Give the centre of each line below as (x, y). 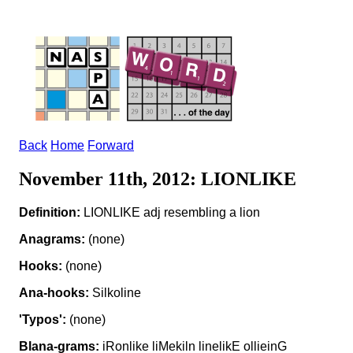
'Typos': (43, 319)
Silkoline (115, 292)
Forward (111, 145)
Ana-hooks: (54, 292)
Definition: (50, 212)
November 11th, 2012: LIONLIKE (158, 178)
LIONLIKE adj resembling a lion (170, 212)
